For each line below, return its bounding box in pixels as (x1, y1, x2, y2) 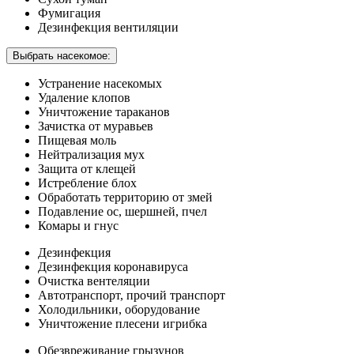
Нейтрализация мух (38, 147, 145, 161)
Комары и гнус (38, 218, 119, 232)
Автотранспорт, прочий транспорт (38, 288, 225, 302)
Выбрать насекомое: (13, 49, 111, 62)
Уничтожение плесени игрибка (38, 316, 207, 330)
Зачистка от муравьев (38, 119, 153, 133)
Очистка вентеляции (38, 273, 150, 288)
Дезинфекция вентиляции (38, 20, 179, 34)
